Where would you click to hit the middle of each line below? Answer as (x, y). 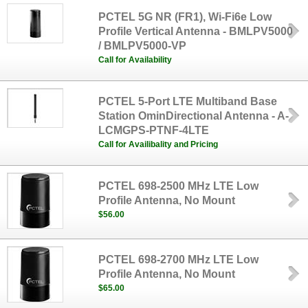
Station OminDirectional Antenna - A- (194, 116)
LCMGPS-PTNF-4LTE (154, 130)
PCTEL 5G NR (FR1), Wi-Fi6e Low (185, 17)
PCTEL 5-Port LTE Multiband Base (188, 101)
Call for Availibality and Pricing (158, 144)
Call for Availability (135, 60)
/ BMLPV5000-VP (143, 46)
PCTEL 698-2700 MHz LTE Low (179, 260)
